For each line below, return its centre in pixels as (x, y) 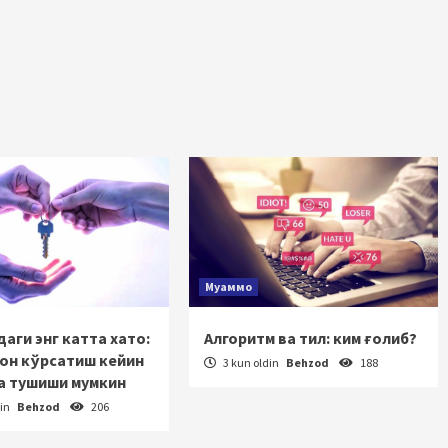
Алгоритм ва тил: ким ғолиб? (311, 338)
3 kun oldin (251, 362)
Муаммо (229, 286)
